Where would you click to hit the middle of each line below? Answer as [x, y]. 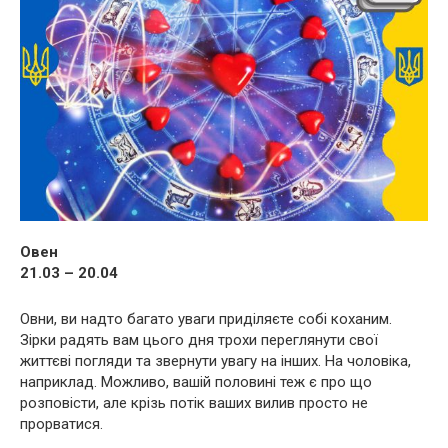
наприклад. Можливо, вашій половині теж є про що [196, 382]
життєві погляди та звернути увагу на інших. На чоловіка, [215, 361]
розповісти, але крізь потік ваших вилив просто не [194, 403]
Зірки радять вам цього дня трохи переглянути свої [199, 340]
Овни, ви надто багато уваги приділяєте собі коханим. [206, 319]
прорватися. [61, 424]
